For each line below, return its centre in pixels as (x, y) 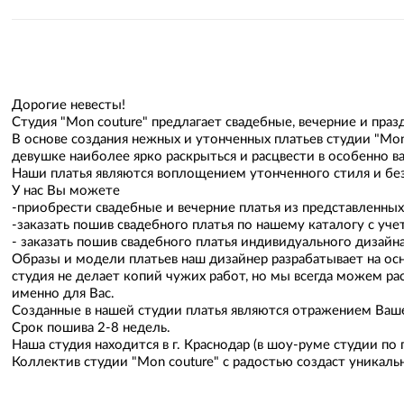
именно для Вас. (63, 294)
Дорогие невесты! (68, 105)
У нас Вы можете (67, 191)
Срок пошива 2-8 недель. (92, 328)
